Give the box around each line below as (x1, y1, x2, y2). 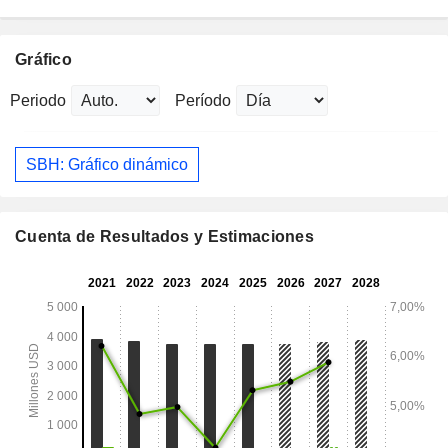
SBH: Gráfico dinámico (26, 155, 188, 173)
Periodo (10, 92, 66, 110)
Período (175, 92, 231, 110)
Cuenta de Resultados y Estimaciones (15, 228, 314, 246)
